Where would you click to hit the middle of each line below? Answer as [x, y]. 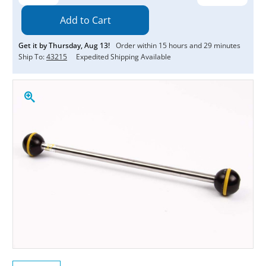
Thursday [65, 45]
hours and [185, 45]
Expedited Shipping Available [123, 56]
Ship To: [32, 56]
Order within [137, 45]
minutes [226, 45]
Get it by [34, 45]
